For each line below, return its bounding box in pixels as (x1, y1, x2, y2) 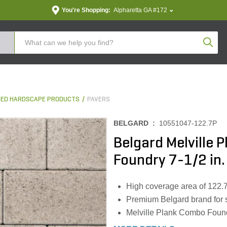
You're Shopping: (61, 7, 110, 14)
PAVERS (87, 96, 110, 103)
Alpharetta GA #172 (113, 7, 167, 14)
